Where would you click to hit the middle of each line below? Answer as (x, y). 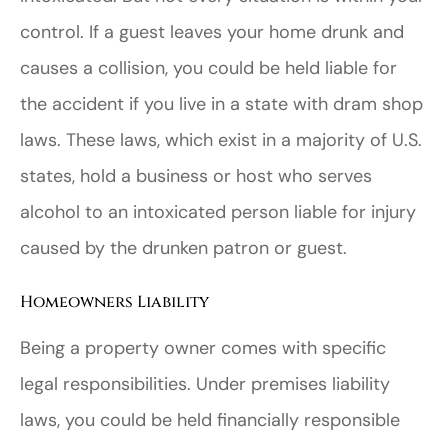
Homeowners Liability (114, 301)
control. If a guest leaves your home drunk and (212, 31)
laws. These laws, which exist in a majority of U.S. (221, 139)
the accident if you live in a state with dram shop (221, 103)
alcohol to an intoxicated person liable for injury (218, 211)
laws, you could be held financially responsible (210, 419)
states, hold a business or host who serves (196, 175)
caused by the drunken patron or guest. (183, 247)
